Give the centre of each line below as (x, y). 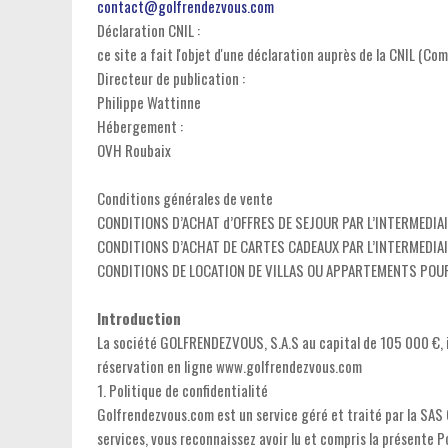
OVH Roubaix (134, 150)
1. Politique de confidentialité (182, 390)
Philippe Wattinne (149, 102)
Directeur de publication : (171, 78)
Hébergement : (140, 126)
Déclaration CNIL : (148, 30)
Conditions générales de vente (185, 198)
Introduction (139, 318)
